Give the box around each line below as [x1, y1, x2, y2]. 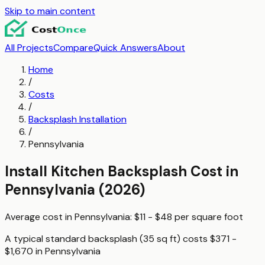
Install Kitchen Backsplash [5, 161, 187, 180]
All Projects [5, 41, 53, 54]
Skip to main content [5, 5, 95, 17]
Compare [53, 41, 93, 54]
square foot [192, 210, 243, 223]
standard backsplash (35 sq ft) [46, 232, 180, 245]
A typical [5, 232, 46, 245]
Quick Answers [93, 41, 157, 54]
